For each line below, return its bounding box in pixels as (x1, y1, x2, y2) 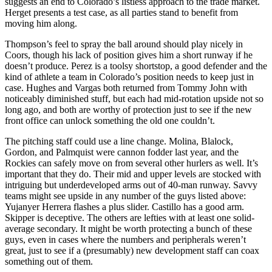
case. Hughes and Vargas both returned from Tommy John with (5, 82, 247, 93)
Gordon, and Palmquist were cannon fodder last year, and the (5, 146, 239, 157)
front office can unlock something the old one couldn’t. (5, 115, 215, 126)
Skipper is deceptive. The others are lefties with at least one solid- (5, 212, 254, 223)
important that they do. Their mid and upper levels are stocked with (5, 168, 261, 179)
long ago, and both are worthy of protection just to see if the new (5, 104, 252, 115)
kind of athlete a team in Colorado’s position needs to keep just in (5, 71, 254, 82)
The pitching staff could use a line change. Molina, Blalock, (5, 135, 233, 146)
